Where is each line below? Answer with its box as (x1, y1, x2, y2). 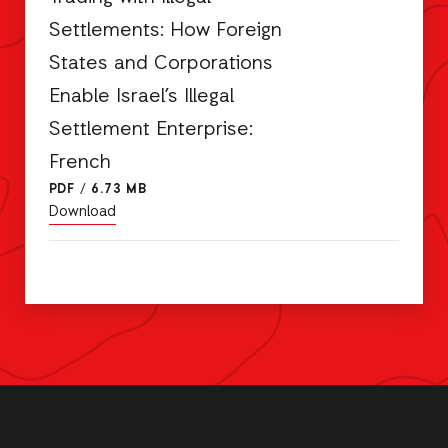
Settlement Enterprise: (48, 117, 253, 144)
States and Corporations (48, 51, 273, 78)
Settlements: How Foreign (48, 18, 282, 45)
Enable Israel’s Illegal (48, 84, 234, 111)
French (48, 150, 111, 177)
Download (48, 202, 116, 223)
